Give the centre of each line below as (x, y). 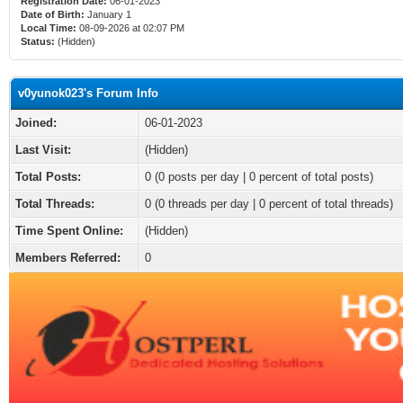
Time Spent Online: (69, 231)
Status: (38, 41)
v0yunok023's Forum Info (88, 93)
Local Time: (49, 28)
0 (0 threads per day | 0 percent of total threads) (269, 204)
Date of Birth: (53, 14)
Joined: (36, 123)
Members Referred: (68, 258)
